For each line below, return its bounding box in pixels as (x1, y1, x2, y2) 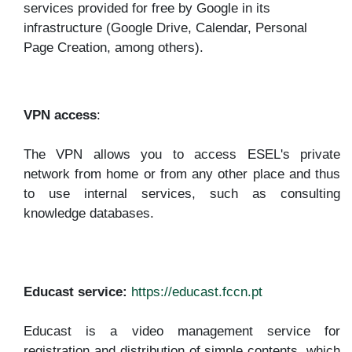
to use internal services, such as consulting (24, 185, 340, 201)
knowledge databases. (24, 204, 154, 221)
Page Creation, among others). (24, 38, 203, 55)
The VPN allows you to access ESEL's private (24, 145, 340, 162)
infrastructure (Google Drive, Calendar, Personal (24, 19, 307, 35)
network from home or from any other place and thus (24, 165, 340, 181)
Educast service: (24, 283, 127, 299)
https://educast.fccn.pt (131, 283, 262, 299)
